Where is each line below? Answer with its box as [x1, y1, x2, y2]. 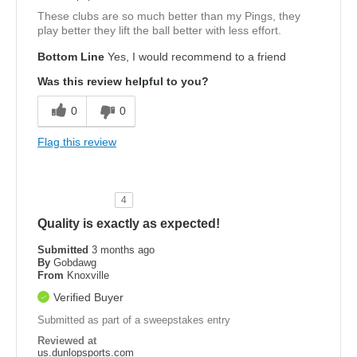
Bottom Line [37, 50, 104, 64]
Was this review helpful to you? [37, 75, 209, 88]
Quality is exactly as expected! [37, 217, 220, 231]
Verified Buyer [53, 291, 124, 304]
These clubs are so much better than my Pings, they [37, 10, 300, 23]
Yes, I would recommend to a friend [104, 50, 286, 64]
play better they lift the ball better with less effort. [37, 24, 281, 37]
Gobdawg [53, 257, 96, 269]
